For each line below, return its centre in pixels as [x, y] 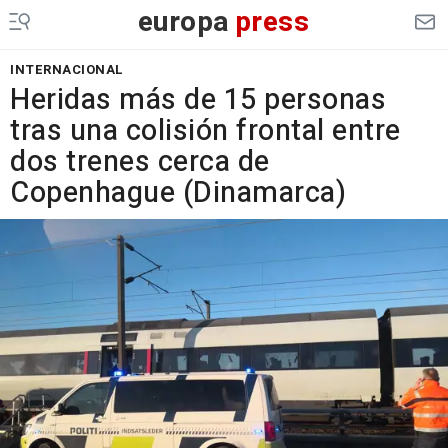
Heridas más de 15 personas [198, 100]
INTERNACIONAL [67, 69]
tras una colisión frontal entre [205, 131]
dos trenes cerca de [140, 162]
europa [183, 22]
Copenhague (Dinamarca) [178, 193]
